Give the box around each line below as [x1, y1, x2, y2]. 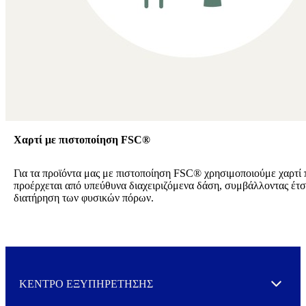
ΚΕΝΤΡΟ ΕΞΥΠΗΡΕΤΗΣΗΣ [19, 277, 153, 290]
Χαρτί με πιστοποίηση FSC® [14, 134, 150, 146]
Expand [275, 284, 305, 294]
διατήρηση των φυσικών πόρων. [14, 192, 154, 204]
